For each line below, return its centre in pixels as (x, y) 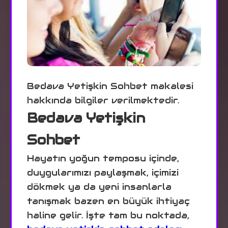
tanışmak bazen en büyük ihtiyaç (108, 201)
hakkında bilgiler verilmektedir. (103, 100)
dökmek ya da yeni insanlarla (99, 187)
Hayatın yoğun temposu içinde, (103, 158)
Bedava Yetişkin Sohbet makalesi (110, 86)
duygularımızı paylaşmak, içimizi (103, 172)
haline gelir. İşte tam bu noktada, (108, 215)
